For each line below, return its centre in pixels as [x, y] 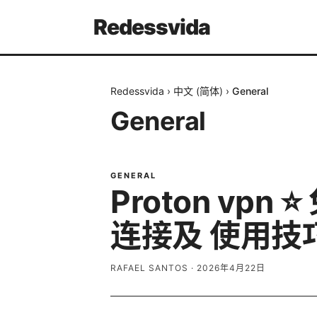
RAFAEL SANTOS [149, 268]
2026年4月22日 [231, 268]
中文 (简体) [198, 91]
